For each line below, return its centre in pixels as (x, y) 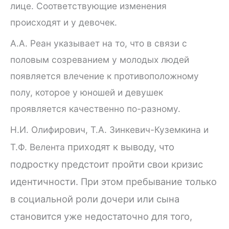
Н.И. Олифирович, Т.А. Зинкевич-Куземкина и (109, 129)
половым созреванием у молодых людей (100, 59)
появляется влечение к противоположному (105, 76)
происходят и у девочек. (64, 22)
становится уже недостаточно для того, (101, 216)
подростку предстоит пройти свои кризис (107, 164)
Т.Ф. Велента (39, 147)
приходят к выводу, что (121, 146)
